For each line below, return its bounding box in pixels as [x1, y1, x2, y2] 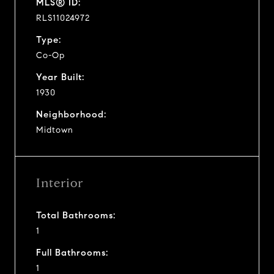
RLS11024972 [36, 12, 90, 23]
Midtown [36, 124, 73, 135]
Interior [36, 175, 83, 191]
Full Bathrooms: [36, 246, 108, 258]
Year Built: [36, 71, 84, 83]
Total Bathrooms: [36, 209, 116, 221]
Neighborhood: [36, 108, 106, 120]
